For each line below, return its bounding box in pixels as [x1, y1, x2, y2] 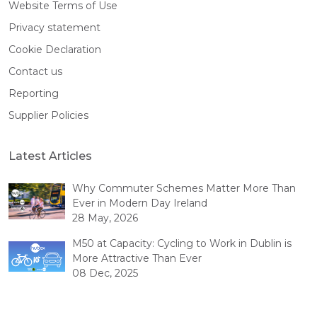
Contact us [8, 64, 62, 78]
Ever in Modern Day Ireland [72, 196, 207, 209]
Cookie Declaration [8, 42, 101, 56]
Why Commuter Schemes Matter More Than [72, 181, 296, 195]
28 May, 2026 [72, 211, 138, 224]
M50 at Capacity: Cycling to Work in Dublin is [72, 236, 292, 250]
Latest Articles [8, 149, 92, 163]
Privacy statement [8, 21, 100, 34]
